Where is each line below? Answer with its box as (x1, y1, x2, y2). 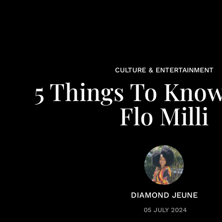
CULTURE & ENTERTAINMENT (114, 66, 214, 74)
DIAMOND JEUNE (130, 190, 198, 200)
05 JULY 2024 (144, 206, 187, 214)
